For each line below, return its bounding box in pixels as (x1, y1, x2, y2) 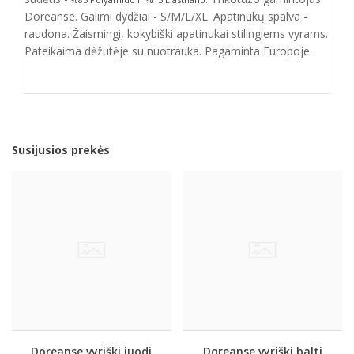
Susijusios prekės (12, 142, 110, 157)
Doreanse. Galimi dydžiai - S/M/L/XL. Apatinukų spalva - (24, 9, 307, 24)
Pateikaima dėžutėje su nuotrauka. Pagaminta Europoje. (24, 43, 312, 58)
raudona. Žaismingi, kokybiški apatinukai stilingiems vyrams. (24, 26, 328, 41)
